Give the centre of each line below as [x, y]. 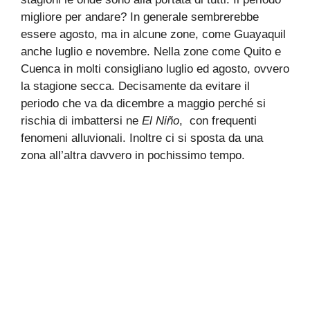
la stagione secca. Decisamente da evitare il [135, 86]
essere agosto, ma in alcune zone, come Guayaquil [153, 35]
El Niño [161, 121]
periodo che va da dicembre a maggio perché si [143, 104]
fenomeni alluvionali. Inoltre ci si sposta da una [142, 138]
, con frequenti [218, 121]
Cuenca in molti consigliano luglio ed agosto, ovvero [155, 69]
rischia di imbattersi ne [81, 121]
